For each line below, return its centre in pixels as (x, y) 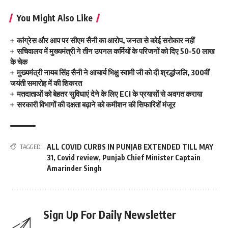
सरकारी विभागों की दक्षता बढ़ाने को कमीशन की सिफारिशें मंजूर (96, 104)
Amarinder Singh (74, 168)
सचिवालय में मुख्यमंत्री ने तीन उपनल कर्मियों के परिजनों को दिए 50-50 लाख (116, 51)
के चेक (19, 61)
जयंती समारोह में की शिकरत (46, 83)
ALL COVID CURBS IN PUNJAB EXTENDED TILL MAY (130, 147)
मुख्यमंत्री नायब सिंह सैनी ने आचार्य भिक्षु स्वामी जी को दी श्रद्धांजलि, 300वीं (113, 72)
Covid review (78, 157)
